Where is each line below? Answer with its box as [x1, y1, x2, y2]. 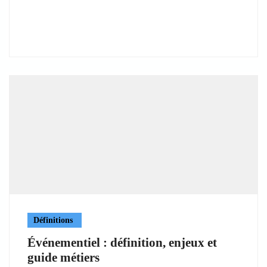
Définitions [33, 215, 73, 225]
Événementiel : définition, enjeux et [27, 235, 217, 250]
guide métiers [27, 250, 100, 265]
